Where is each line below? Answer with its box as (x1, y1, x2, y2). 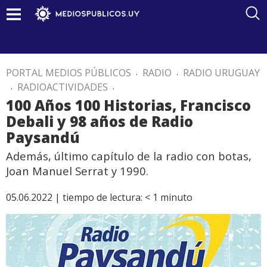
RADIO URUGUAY (183, 66, 260, 79)
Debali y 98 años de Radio (6, 111, 193, 131)
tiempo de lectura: (63, 191, 142, 204)
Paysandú (6, 128, 80, 147)
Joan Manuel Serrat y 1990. (6, 163, 148, 178)
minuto (160, 191, 193, 204)
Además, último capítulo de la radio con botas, (6, 148, 252, 163)
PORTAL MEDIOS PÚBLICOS (6, 66, 131, 79)
